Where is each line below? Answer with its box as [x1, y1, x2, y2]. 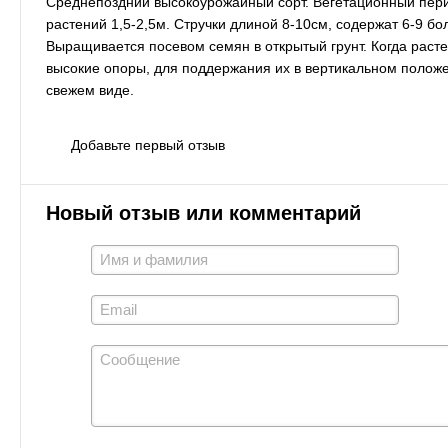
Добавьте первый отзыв [71, 137, 225, 153]
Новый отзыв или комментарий [46, 202, 361, 224]
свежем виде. [46, 82, 134, 98]
